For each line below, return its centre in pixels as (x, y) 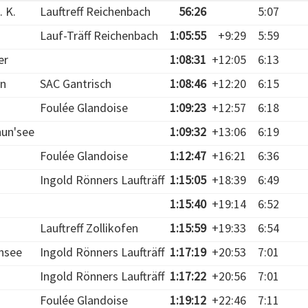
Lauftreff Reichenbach (95, 11)
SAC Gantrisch (76, 84)
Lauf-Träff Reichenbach (99, 35)
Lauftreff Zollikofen (89, 228)
